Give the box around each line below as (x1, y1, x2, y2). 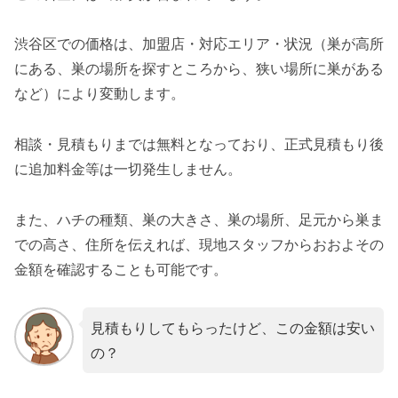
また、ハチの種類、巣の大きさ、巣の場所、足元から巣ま (14, 210, 384, 228)
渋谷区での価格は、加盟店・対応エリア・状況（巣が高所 (14, 35, 384, 53)
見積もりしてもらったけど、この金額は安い (90, 318, 375, 337)
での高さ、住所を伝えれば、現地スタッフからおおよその (14, 235, 384, 253)
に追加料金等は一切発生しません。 (14, 160, 242, 179)
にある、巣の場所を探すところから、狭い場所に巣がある (14, 60, 384, 78)
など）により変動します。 (14, 84, 185, 103)
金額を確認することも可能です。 (14, 259, 227, 278)
